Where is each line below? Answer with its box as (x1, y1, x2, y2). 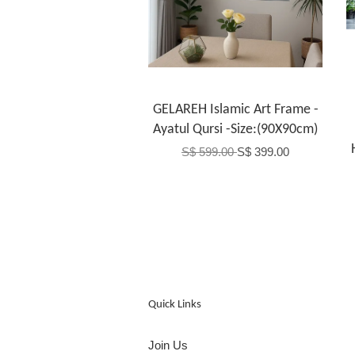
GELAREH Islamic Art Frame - (152, 101, 319, 117)
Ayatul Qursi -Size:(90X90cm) (153, 121, 318, 137)
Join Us (148, 338, 188, 352)
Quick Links (148, 298, 201, 311)
